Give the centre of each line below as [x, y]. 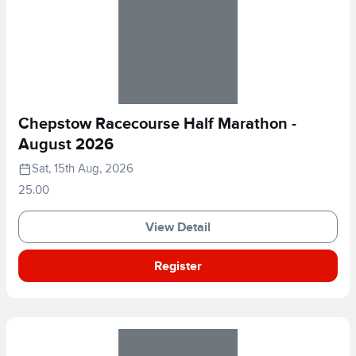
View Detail [178, 227]
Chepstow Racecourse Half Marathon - [157, 124]
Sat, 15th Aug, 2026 [83, 168]
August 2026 [66, 145]
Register [178, 266]
